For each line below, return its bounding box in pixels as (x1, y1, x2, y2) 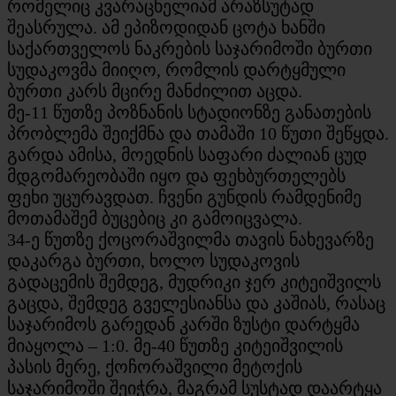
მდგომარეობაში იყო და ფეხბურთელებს (7, 165, 346, 186)
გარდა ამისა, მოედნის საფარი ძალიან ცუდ (7, 144, 367, 164)
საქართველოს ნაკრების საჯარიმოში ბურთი (7, 38, 372, 58)
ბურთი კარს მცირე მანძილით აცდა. (7, 80, 302, 101)
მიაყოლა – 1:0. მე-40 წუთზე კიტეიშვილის (7, 335, 343, 355)
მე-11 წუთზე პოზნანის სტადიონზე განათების (7, 102, 371, 122)
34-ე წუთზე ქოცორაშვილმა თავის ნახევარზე (7, 229, 374, 249)
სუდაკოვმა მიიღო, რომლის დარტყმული (7, 59, 346, 80)
